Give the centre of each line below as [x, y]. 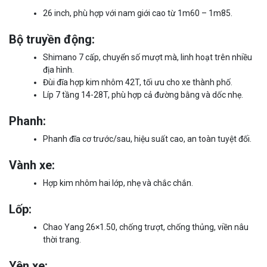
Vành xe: [32, 165]
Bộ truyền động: [52, 39]
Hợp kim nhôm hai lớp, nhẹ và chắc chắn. [118, 183]
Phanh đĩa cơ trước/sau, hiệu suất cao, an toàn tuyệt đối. [147, 139]
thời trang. [62, 239]
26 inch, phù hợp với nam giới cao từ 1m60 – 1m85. [138, 13]
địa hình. [58, 69]
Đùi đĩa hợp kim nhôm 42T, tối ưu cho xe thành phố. [138, 82]
